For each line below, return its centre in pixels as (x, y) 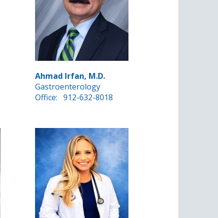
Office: (47, 98)
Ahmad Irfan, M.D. (70, 76)
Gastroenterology (68, 87)
